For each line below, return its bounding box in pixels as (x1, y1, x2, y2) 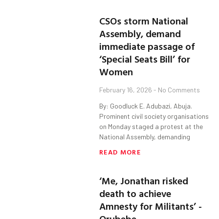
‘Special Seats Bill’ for (99, 51, 191, 66)
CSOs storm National (99, 13, 189, 28)
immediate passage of (99, 39, 195, 54)
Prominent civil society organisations (99, 112, 209, 121)
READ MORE (99, 147, 141, 157)
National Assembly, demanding (99, 132, 191, 141)
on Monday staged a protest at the (99, 122, 203, 131)
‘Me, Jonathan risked (99, 173, 189, 188)
